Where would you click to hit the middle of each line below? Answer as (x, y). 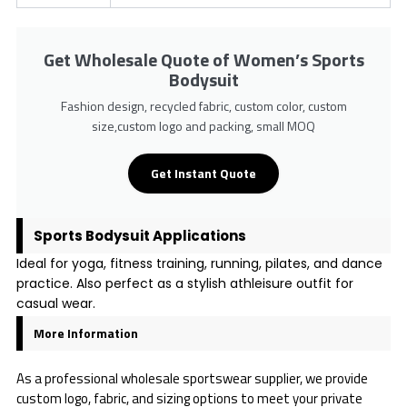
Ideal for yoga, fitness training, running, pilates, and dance (199, 263)
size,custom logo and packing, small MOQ (203, 126)
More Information (85, 333)
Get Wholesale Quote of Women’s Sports (203, 60)
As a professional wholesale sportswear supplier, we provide (192, 378)
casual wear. (55, 303)
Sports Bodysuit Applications (139, 235)
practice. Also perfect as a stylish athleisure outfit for (184, 283)
